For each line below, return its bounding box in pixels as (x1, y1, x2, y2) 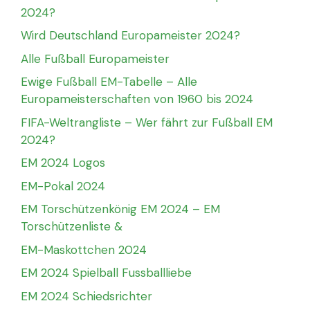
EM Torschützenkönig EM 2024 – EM (21, 201, 220, 217)
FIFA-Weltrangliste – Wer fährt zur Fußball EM (21, 114, 273, 130)
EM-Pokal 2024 (21, 178, 105, 194)
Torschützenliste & (21, 219, 122, 235)
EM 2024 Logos (21, 155, 105, 171)
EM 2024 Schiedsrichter (21, 288, 152, 304)
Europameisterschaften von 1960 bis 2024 (21, 91, 253, 107)
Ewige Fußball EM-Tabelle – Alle (21, 74, 197, 90)
